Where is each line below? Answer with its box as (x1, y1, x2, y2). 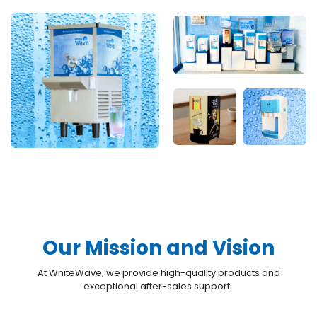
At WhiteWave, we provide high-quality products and (37, 266, 280, 280)
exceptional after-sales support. (83, 279, 234, 294)
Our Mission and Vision (42, 234, 275, 263)
